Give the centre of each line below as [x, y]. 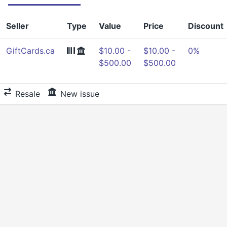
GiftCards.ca [30, 51]
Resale [28, 94]
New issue [80, 94]
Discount [206, 26]
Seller [17, 26]
